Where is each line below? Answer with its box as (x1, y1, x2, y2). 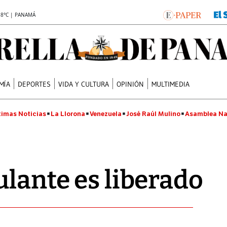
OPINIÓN (117, 79, 144, 89)
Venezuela (90, 109, 122, 118)
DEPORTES (18, 79, 51, 89)
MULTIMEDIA (152, 79, 190, 89)
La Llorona (51, 109, 85, 118)
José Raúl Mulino (126, 109, 180, 118)
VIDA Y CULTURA (58, 79, 109, 89)
